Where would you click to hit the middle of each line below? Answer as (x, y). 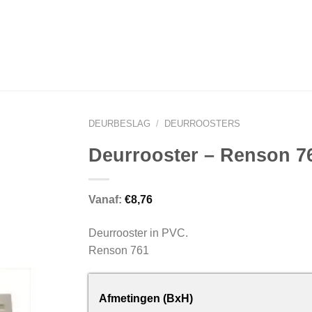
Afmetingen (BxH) (146, 298)
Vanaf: (107, 200)
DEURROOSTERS (202, 124)
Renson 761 (119, 251)
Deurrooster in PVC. (138, 233)
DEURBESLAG (119, 124)
